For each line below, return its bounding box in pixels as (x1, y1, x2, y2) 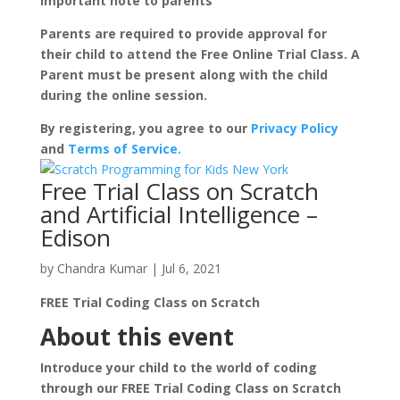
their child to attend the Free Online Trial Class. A (39, 46, 360, 62)
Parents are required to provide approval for (39, 25, 327, 42)
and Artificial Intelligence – (39, 198, 318, 230)
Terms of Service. (67, 140, 181, 157)
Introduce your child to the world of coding (39, 359, 317, 376)
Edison (39, 221, 111, 254)
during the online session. (39, 87, 207, 104)
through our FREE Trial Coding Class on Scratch (39, 379, 341, 396)
